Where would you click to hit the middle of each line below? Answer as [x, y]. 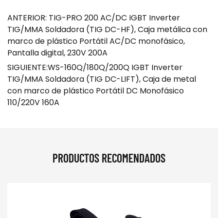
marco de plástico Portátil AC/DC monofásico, [96, 41]
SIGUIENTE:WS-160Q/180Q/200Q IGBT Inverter [95, 68]
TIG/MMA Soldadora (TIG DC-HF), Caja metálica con [107, 30]
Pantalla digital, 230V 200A [57, 53]
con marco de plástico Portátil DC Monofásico [96, 91]
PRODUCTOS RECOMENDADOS [109, 158]
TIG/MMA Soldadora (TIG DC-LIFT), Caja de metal [102, 79]
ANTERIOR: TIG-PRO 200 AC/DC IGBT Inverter [94, 18]
